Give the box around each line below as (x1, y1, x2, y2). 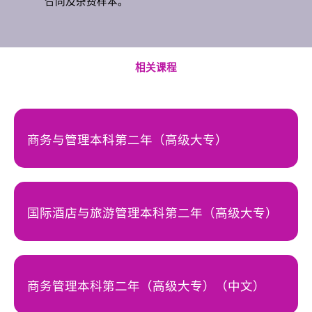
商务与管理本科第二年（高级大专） (27, 132, 228, 147)
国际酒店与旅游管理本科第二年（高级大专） (27, 205, 278, 220)
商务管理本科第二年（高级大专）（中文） (27, 279, 265, 293)
